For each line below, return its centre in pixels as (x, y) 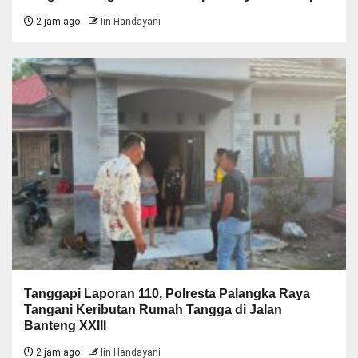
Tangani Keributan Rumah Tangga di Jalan (153, 309)
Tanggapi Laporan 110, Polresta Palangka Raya (167, 293)
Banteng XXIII (65, 325)
